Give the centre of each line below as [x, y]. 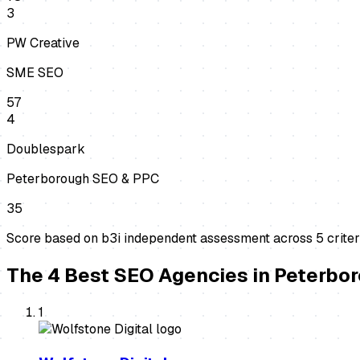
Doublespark [46, 149]
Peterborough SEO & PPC [83, 179]
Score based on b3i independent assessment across [161, 239]
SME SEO [35, 73]
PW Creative [43, 43]
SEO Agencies [181, 276]
